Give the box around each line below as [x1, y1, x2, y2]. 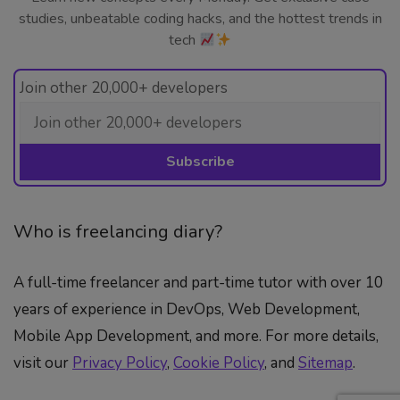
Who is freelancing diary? [13, 220, 222, 245]
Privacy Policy [72, 353, 167, 374]
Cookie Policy [173, 353, 264, 374]
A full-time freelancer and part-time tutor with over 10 [13, 272, 383, 294]
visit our [13, 353, 72, 374]
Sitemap [298, 353, 353, 374]
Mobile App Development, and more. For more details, [13, 326, 379, 347]
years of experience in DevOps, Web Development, [13, 299, 360, 321]
